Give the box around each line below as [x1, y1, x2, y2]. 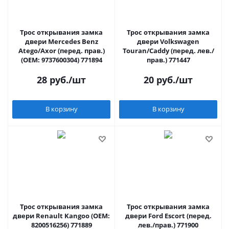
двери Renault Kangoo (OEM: [13, 211, 110, 220]
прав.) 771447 [146, 55, 190, 64]
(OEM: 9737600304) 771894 [20, 55, 102, 64]
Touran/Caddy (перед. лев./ [122, 45, 214, 55]
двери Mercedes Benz [25, 36, 98, 46]
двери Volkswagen [137, 36, 199, 46]
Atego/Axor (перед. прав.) [18, 45, 105, 55]
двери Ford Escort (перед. [125, 211, 212, 220]
